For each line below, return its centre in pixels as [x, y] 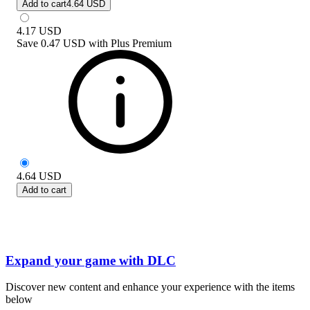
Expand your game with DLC [91, 260]
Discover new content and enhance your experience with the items [150, 287]
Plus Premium [141, 43]
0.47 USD [63, 43]
